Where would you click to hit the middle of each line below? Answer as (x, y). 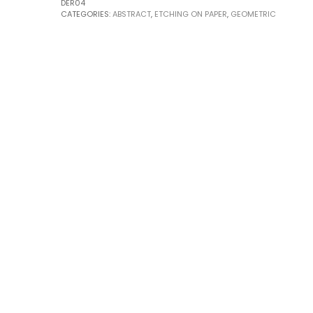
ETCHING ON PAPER (190, 14)
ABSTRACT (131, 14)
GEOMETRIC (253, 14)
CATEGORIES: (86, 14)
